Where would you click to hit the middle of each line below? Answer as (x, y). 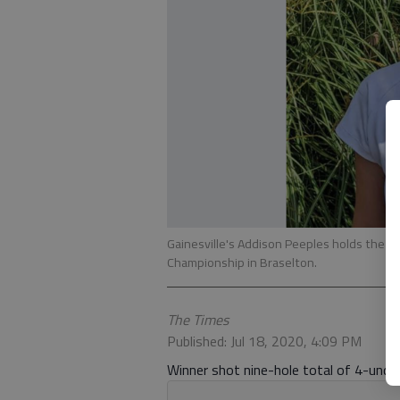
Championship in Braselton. (242, 263)
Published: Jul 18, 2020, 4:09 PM (264, 342)
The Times (198, 320)
